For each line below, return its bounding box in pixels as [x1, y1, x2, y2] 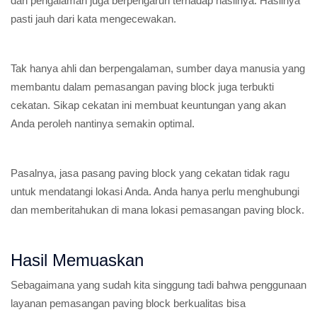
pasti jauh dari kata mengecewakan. [11, 13, 176, 25]
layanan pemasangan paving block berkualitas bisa [11, 297, 246, 309]
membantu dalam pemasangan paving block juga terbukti [11, 81, 274, 93]
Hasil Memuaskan [11, 250, 144, 270]
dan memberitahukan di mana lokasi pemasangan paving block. [11, 204, 304, 216]
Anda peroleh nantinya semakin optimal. [11, 117, 195, 129]
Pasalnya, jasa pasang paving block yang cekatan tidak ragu [11, 167, 289, 179]
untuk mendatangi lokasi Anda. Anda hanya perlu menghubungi [11, 185, 299, 197]
